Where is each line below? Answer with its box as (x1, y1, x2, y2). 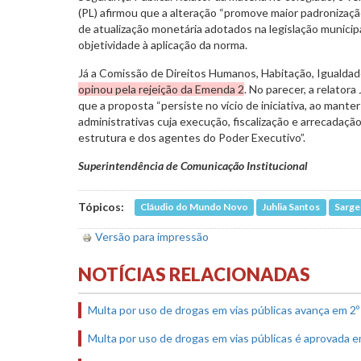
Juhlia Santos (262, 201, 321, 214)
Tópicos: (78, 199, 127, 214)
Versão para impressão (95, 229, 209, 243)
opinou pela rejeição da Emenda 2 (78, 81, 244, 96)
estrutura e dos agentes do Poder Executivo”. (78, 130, 305, 144)
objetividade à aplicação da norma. (78, 37, 250, 52)
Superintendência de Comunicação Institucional (78, 158, 308, 172)
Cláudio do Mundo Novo (140, 201, 249, 214)
